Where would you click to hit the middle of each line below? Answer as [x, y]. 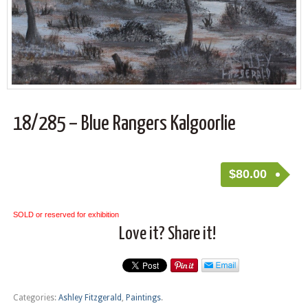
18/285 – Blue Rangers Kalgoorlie [124, 123]
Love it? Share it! [167, 234]
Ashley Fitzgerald [90, 297]
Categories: [35, 297]
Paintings [143, 297]
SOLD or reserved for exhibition [66, 215]
